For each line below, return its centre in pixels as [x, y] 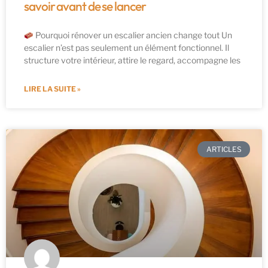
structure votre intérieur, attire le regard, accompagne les [132, 60]
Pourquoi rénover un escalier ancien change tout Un [133, 35]
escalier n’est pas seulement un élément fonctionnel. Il [127, 48]
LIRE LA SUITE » [52, 89]
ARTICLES [224, 149]
